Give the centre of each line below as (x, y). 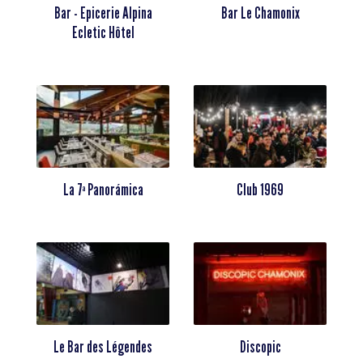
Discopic (260, 347)
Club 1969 (260, 190)
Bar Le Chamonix (260, 13)
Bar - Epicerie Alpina (103, 13)
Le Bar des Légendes (103, 347)
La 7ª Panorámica (103, 190)
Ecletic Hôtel (103, 33)
